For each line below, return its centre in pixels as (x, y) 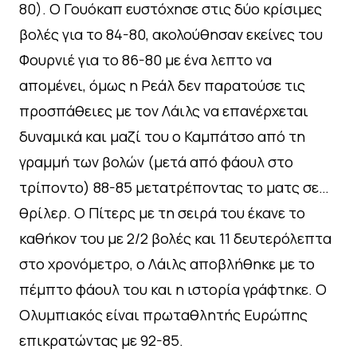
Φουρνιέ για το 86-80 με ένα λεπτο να (145, 59)
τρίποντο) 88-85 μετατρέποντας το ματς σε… (174, 187)
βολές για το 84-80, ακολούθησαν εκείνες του (171, 34)
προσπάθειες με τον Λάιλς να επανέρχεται (164, 110)
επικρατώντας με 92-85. (101, 340)
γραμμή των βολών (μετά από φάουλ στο (156, 161)
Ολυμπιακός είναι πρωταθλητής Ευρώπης (163, 314)
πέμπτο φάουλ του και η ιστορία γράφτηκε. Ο (173, 289)
